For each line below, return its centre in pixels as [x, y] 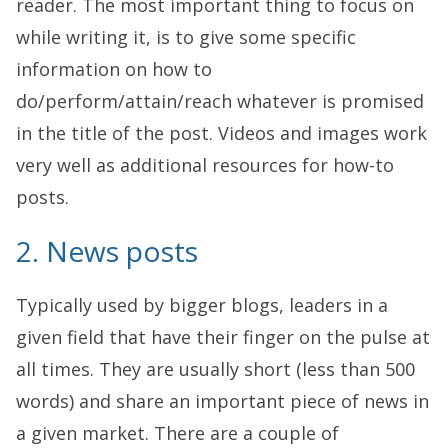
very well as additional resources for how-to [205, 164]
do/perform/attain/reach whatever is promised [220, 100]
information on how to [114, 68]
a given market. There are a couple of [177, 432]
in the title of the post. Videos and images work [221, 132]
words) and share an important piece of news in [222, 400]
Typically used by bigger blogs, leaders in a [202, 304]
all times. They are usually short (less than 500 [215, 368]
